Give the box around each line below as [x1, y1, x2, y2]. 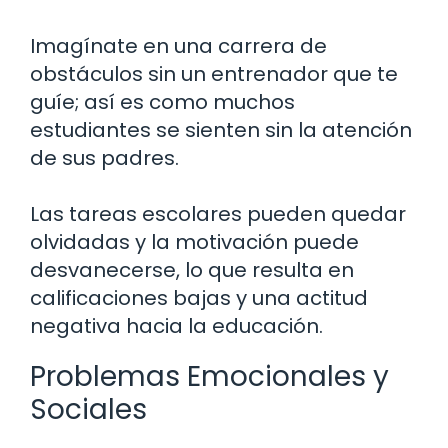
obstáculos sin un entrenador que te [30, 59, 398, 88]
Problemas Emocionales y [30, 356, 389, 396]
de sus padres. [30, 143, 179, 172]
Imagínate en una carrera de [30, 31, 327, 60]
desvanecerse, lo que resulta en [30, 255, 354, 284]
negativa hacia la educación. [30, 311, 323, 340]
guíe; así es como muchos [30, 87, 295, 116]
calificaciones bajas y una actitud [30, 283, 368, 312]
